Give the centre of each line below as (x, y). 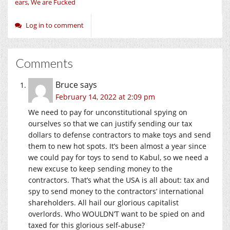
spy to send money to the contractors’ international (116, 191)
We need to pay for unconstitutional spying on (108, 112)
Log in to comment (55, 25)
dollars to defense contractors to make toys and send (120, 135)
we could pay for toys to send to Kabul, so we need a (118, 157)
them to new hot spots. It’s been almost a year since (117, 146)
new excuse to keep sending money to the (100, 168)
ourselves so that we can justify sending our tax (110, 123)
